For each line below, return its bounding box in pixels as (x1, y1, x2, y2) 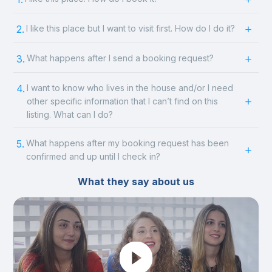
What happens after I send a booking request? (27, 53, 214, 63)
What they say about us (78, 175, 194, 188)
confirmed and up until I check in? (26, 151, 161, 161)
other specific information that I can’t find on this (27, 96, 219, 106)
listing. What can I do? (27, 109, 114, 120)
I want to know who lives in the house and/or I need (27, 83, 234, 93)
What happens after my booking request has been (26, 138, 229, 148)
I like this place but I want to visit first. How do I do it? (26, 23, 236, 33)
